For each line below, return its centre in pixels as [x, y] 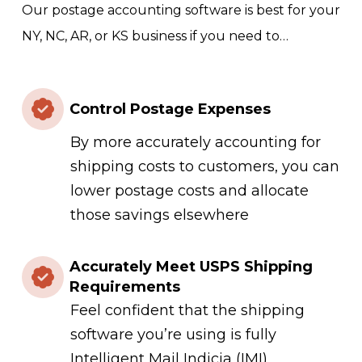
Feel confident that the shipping [187, 311]
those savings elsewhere [159, 215]
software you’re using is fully [173, 335]
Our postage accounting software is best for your [181, 11]
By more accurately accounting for [195, 143]
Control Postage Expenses [170, 109]
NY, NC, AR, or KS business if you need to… [155, 36]
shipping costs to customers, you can [204, 167]
